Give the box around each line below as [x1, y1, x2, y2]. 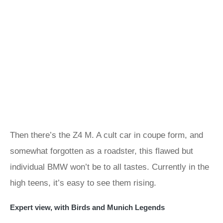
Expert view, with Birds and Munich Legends [10, 203, 165, 212]
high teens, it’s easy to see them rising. [10, 178, 156, 188]
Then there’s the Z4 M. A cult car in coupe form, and [10, 130, 203, 140]
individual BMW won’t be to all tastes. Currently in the [10, 162, 209, 172]
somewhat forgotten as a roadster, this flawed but [10, 146, 193, 156]
